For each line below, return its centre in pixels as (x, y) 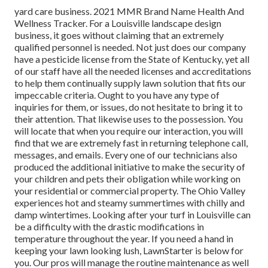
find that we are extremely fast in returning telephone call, (131, 143)
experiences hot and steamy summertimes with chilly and (130, 203)
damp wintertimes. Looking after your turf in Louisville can (133, 215)
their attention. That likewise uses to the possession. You (129, 119)
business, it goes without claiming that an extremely (119, 35)
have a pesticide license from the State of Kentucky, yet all (132, 59)
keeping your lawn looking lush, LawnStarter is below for (129, 251)
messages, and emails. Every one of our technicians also (126, 155)
